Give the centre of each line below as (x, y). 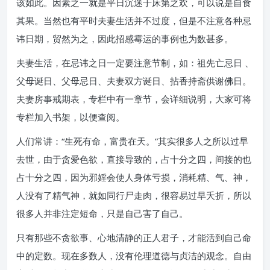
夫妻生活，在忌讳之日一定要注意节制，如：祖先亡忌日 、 (135, 63)
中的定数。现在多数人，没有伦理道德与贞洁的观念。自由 (134, 256)
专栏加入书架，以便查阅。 (71, 117)
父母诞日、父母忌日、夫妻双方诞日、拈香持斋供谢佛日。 (134, 81)
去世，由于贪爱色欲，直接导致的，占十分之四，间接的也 (134, 159)
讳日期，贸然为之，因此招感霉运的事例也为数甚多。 (125, 39)
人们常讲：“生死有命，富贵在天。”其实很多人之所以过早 (132, 141)
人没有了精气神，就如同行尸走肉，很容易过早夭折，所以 (134, 195)
